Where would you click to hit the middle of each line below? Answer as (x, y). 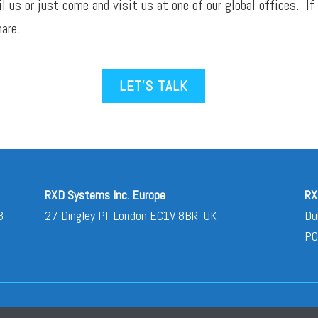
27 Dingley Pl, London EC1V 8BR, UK (131, 215)
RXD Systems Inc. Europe (105, 195)
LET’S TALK (154, 86)
